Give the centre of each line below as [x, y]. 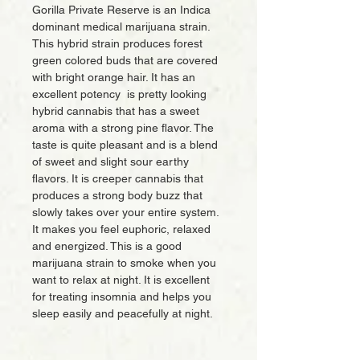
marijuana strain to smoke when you [124, 263]
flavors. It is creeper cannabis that [118, 178]
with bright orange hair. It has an [114, 77]
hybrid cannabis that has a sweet [116, 111]
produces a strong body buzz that [117, 195]
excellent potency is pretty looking [119, 94]
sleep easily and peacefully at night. [124, 313]
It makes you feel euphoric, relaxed [121, 229]
